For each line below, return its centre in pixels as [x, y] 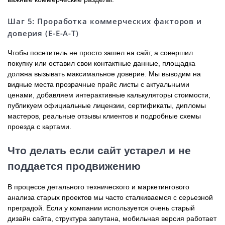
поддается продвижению [74, 166]
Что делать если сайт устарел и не [99, 150]
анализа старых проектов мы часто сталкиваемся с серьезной [110, 197]
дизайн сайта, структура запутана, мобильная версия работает [112, 218]
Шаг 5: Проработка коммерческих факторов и [105, 21]
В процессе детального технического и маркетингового [98, 187]
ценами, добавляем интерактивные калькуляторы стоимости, [109, 95]
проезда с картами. [39, 127]
